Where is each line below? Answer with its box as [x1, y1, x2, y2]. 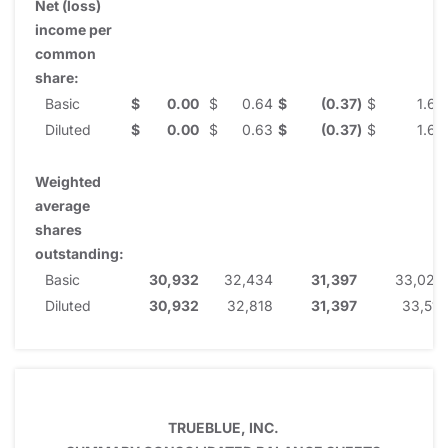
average [35, 196, 90, 214]
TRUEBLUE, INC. [168, 418, 279, 436]
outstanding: [35, 244, 124, 262]
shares [35, 220, 82, 238]
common [35, 44, 96, 62]
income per [35, 20, 112, 38]
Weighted [35, 172, 101, 190]
